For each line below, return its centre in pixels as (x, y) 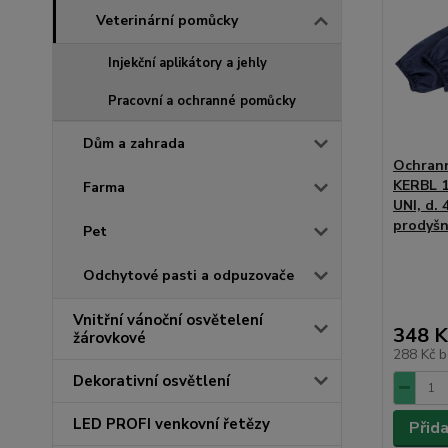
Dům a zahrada (134, 143)
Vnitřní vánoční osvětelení (168, 319)
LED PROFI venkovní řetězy (171, 423)
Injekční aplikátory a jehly (187, 62)
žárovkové (109, 337)
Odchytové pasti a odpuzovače (188, 275)
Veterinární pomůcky (167, 20)
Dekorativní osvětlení (151, 380)
